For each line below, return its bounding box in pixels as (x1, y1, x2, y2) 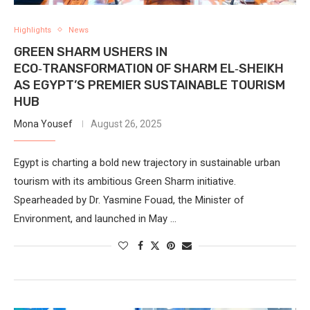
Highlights (14, 25, 51, 35)
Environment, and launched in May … (14, 212, 176, 225)
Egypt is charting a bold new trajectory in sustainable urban (14, 156, 280, 169)
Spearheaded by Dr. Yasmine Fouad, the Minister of (14, 193, 244, 206)
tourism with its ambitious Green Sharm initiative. (14, 174, 236, 188)
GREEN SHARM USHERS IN (14, 44, 167, 60)
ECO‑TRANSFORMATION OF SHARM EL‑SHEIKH (14, 60, 284, 76)
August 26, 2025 (91, 118, 162, 129)
